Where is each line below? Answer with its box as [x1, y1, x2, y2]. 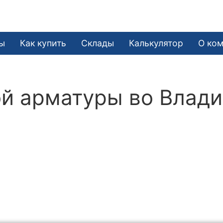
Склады [81, 37, 114, 48]
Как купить [20, 37, 67, 48]
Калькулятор [129, 37, 184, 48]
